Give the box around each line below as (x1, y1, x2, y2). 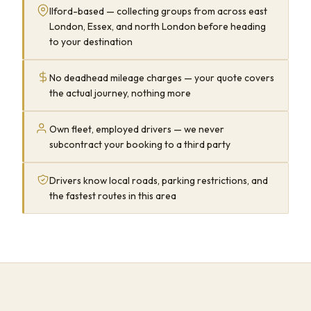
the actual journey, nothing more (49, 87, 191, 100)
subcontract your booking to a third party (49, 138, 230, 151)
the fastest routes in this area (49, 190, 176, 203)
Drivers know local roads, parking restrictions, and (49, 174, 268, 187)
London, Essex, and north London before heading (49, 20, 266, 33)
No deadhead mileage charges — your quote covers (49, 72, 274, 85)
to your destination (49, 35, 133, 49)
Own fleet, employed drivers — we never (49, 123, 224, 136)
